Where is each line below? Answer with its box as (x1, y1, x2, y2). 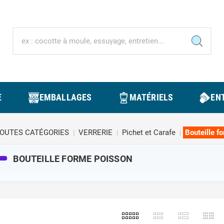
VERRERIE (78, 128, 112, 137)
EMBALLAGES (39, 92, 92, 102)
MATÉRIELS (129, 92, 173, 102)
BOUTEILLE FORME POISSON (13, 153, 133, 164)
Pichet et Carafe (121, 128, 175, 137)
